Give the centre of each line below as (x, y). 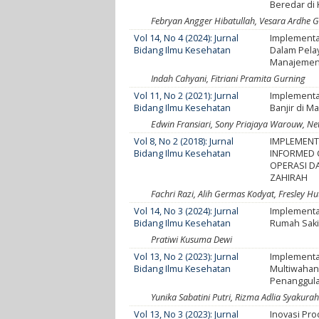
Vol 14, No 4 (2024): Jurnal (187, 38)
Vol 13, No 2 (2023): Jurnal (187, 256)
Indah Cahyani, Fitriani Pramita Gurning (228, 78)
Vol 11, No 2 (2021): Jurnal (187, 95)
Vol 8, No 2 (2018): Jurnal (184, 141)
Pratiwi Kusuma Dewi (192, 239)
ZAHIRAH (289, 177)
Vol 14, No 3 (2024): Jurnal (187, 211)
